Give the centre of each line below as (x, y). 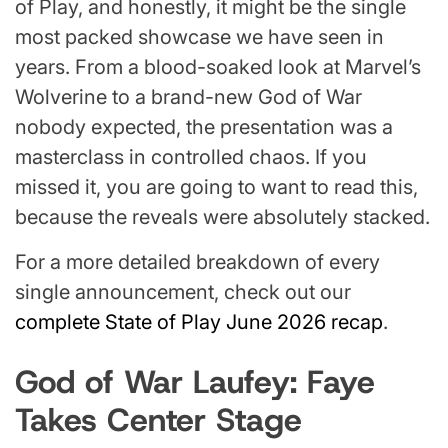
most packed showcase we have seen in (199, 36)
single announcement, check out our (183, 291)
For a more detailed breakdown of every (197, 261)
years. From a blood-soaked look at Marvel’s (218, 66)
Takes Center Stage (158, 420)
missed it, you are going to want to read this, (216, 186)
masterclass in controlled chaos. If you (191, 156)
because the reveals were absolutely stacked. (222, 216)
